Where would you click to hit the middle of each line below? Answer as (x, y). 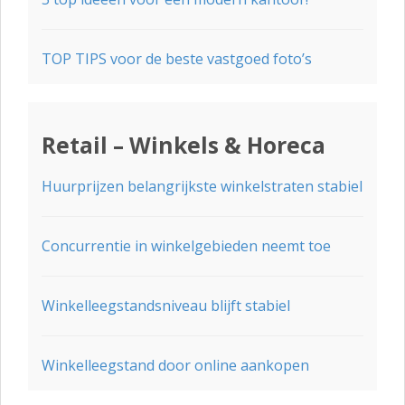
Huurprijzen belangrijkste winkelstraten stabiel (202, 186)
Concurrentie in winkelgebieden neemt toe (186, 246)
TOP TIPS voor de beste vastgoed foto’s (177, 59)
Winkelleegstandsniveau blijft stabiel (166, 306)
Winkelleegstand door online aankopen (175, 365)
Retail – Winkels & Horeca (184, 145)
